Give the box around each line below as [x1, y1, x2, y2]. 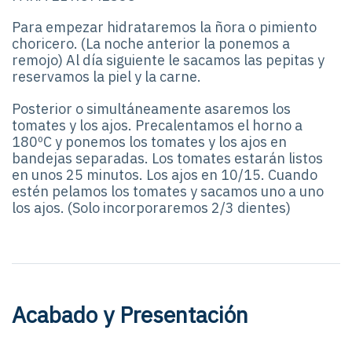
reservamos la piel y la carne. [12, 68, 201, 86]
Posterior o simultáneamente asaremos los [12, 99, 291, 118]
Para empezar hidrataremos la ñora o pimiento [12, 18, 317, 37]
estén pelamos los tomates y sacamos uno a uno [12, 181, 324, 200]
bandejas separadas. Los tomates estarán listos [12, 148, 323, 167]
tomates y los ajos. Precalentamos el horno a [12, 115, 302, 134]
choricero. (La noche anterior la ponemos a [12, 35, 290, 53]
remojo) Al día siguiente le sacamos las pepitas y [12, 51, 324, 70]
